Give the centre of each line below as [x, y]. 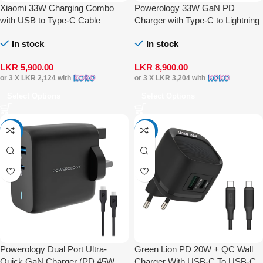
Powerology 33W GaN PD [184, 8]
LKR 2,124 [38, 78]
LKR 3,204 [173, 78]
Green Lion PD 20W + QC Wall [193, 249]
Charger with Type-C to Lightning [197, 20]
